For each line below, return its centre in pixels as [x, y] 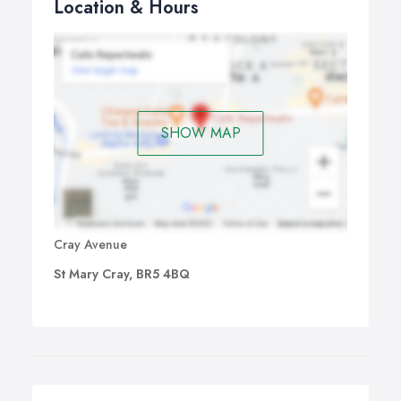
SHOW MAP [200, 132]
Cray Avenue [90, 245]
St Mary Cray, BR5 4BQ [122, 274]
